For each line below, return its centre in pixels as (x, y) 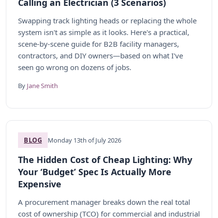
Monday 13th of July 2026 (85, 140)
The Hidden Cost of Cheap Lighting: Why (105, 160)
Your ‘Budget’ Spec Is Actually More (95, 172)
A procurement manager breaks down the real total (104, 202)
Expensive (40, 184)
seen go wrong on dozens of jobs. (75, 67)
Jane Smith (42, 86)
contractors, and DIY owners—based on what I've (100, 55)
